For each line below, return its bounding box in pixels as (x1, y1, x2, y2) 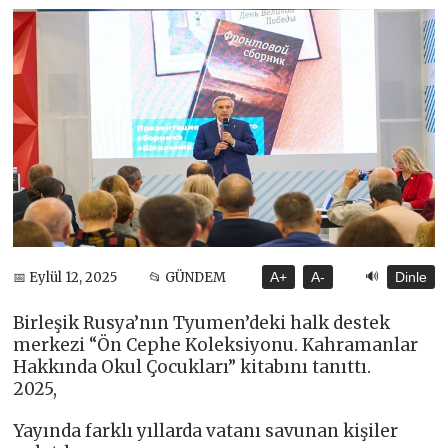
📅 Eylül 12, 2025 (13, 268, 118, 286)
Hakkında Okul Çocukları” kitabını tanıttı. (13, 356, 372, 379)
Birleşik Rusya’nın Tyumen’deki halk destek (13, 312, 391, 335)
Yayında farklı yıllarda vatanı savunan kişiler (13, 420, 399, 443)
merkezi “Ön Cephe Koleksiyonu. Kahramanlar (13, 334, 419, 357)
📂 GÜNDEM (148, 268, 226, 286)
